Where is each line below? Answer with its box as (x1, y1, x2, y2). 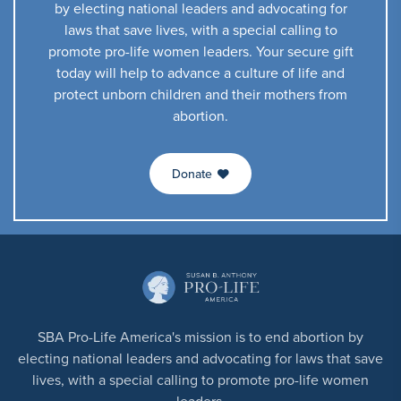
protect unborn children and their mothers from (54, 84, 347, 104)
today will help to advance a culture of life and (56, 63, 345, 82)
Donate (172, 165, 216, 183)
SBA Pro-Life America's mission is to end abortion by (38, 327, 363, 347)
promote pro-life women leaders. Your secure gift (47, 41, 354, 61)
